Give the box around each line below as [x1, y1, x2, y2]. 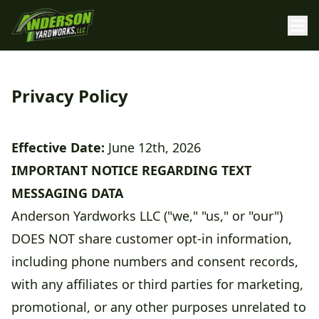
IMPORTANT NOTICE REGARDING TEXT [11, 162, 251, 179]
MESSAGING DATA [11, 184, 123, 202]
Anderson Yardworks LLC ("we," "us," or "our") [11, 207, 283, 225]
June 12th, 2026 [105, 139, 201, 157]
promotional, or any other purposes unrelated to [11, 298, 306, 316]
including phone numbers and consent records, [11, 253, 298, 271]
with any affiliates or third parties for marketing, [11, 276, 303, 293]
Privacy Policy [11, 84, 128, 108]
